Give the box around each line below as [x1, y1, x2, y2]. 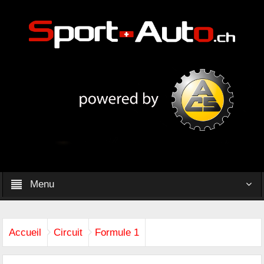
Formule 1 [95, 226, 140, 238]
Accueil [9, 226, 42, 238]
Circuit [54, 226, 83, 238]
